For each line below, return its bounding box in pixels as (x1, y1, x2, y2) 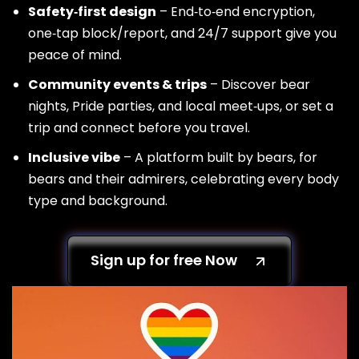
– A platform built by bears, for (120, 148, 317, 167)
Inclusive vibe (28, 148, 120, 167)
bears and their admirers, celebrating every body (28, 170, 339, 188)
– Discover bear (207, 75, 310, 94)
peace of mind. (28, 46, 122, 64)
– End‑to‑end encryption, (156, 2, 315, 21)
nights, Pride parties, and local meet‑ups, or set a (28, 97, 333, 115)
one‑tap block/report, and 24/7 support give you (28, 24, 337, 42)
